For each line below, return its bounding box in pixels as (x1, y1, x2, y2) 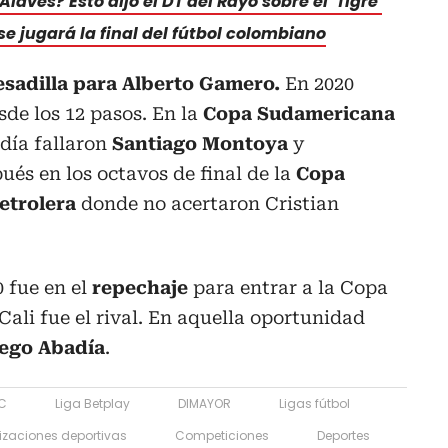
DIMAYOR (178, 394, 231, 412)
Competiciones (175, 426, 269, 444)
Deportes (317, 426, 370, 444)
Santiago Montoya (112, 132, 288, 154)
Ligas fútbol (279, 394, 350, 412)
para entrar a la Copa (188, 276, 388, 298)
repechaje (92, 276, 188, 298)
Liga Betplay (55, 394, 130, 412)
